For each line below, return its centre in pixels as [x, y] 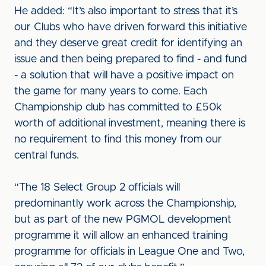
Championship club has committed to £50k [118, 107]
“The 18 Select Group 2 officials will [97, 188]
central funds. [47, 156]
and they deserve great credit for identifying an [128, 43]
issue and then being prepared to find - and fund [131, 59]
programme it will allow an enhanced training [121, 236]
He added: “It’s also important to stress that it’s [126, 11]
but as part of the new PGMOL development [123, 220]
